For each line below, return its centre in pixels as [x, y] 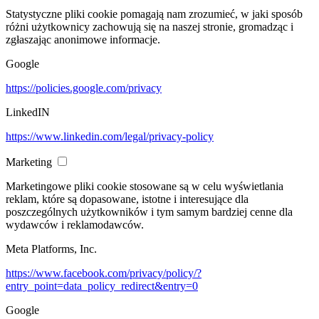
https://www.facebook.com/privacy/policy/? [104, 273]
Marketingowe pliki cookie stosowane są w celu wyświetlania [145, 187]
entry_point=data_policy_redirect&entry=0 [102, 286]
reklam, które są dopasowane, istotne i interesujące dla [127, 199]
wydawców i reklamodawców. [75, 225]
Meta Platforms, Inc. [51, 249]
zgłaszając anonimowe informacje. [83, 40]
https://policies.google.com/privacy [84, 88]
